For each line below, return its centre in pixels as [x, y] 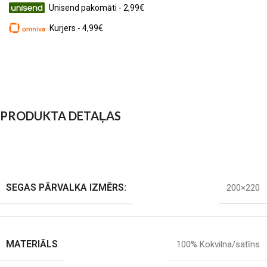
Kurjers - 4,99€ [77, 28]
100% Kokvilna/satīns [218, 244]
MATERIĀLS [32, 244]
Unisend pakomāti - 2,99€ [97, 8]
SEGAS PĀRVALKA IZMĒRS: [66, 187]
